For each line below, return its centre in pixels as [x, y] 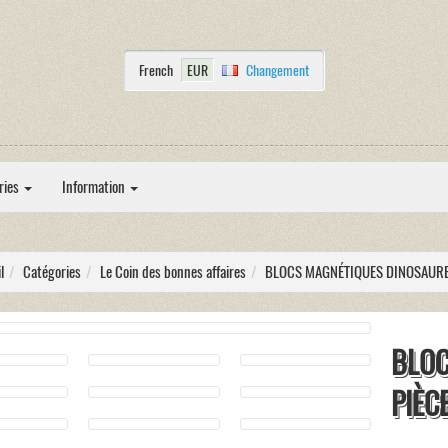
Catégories [51, 272]
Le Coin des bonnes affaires [172, 272]
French [155, 69]
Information [95, 187]
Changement [277, 69]
